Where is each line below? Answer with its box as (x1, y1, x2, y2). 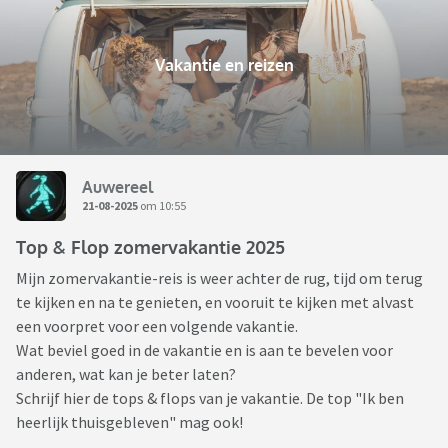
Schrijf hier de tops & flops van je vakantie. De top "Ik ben (16, 388, 404, 409)
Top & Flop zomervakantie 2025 (16, 236, 285, 259)
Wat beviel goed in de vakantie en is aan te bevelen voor (16, 340, 393, 361)
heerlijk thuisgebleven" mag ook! (16, 412, 243, 433)
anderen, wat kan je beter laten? (16, 364, 236, 385)
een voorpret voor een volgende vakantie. (16, 316, 301, 337)
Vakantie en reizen (154, 55, 294, 76)
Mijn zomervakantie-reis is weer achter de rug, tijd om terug (16, 268, 423, 289)
